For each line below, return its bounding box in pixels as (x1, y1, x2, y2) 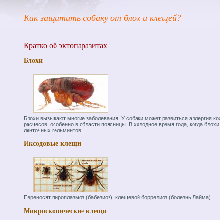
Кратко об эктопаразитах (24, 41, 107, 50)
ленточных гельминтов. (24, 127, 82, 134)
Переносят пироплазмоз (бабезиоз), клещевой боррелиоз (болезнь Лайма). (24, 194, 212, 201)
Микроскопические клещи (24, 207, 107, 215)
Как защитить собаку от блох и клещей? (24, 13, 181, 23)
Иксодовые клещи (24, 140, 81, 148)
